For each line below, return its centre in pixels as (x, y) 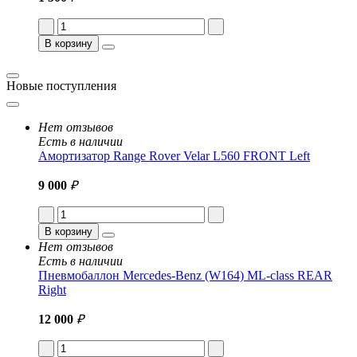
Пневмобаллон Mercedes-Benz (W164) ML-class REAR (185, 275)
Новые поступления (61, 85)
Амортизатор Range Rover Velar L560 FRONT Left (174, 155)
